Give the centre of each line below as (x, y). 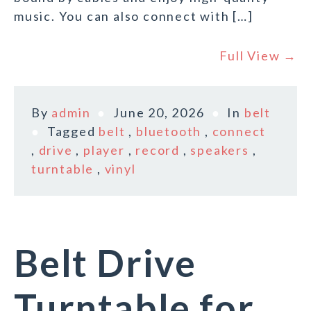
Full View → (258, 56)
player (104, 150)
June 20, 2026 (159, 113)
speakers (220, 150)
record (158, 150)
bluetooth (169, 132)
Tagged (73, 132)
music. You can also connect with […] (134, 16)
